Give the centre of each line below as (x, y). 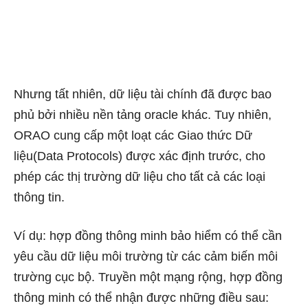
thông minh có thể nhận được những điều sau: (141, 297)
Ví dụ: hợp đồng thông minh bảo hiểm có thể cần (148, 235)
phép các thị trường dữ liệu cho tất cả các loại (140, 176)
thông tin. (39, 197)
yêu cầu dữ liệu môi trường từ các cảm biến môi (146, 256)
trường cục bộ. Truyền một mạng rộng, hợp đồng (148, 277)
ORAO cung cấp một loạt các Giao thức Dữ (133, 135)
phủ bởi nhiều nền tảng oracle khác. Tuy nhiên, (143, 114)
